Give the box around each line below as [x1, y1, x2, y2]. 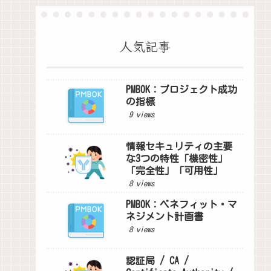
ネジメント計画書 [126, 211, 204, 221]
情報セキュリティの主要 [126, 141, 233, 151]
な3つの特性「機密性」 [126, 153, 228, 163]
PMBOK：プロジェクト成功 [126, 85, 238, 95]
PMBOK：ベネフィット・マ [126, 199, 238, 209]
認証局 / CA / [126, 256, 189, 266]
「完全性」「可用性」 [126, 165, 223, 175]
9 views [129, 111, 155, 119]
